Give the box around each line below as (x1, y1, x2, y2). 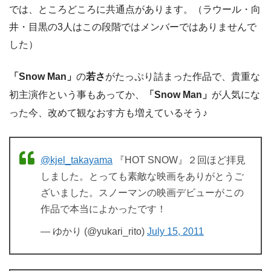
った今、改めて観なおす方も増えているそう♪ (9, 107, 207, 118)
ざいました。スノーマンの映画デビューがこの (41, 187, 244, 198)
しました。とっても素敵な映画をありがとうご (41, 171, 244, 181)
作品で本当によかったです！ (41, 203, 166, 214)
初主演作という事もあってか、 (9, 89, 145, 100)
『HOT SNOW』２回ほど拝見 (113, 154, 246, 165)
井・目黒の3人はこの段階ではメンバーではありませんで (9, 21, 256, 32)
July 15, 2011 (147, 226, 204, 237)
